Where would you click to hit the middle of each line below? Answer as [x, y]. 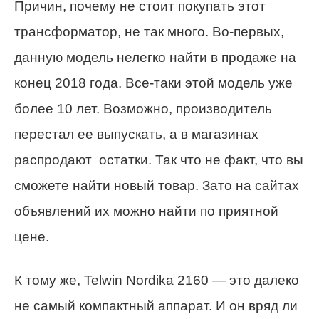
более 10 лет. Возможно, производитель [143, 109]
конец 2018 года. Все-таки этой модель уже [153, 83]
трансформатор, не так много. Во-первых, [149, 32]
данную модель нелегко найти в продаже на [155, 58]
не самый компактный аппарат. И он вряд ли [156, 306]
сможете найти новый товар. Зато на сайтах [157, 186]
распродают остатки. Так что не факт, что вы [159, 160]
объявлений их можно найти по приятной [146, 211]
